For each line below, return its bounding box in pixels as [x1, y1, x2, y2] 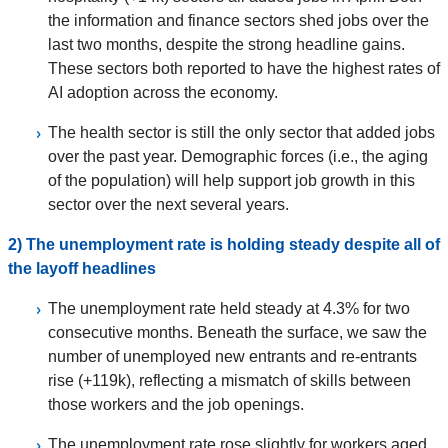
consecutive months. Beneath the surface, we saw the [48, 324, 427, 342]
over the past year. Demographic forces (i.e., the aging [48, 148, 428, 166]
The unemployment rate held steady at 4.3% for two [48, 300, 410, 318]
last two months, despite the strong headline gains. [48, 36, 405, 54]
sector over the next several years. [48, 196, 289, 214]
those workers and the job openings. [48, 396, 312, 414]
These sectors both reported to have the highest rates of [48, 60, 440, 78]
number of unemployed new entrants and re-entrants [48, 348, 417, 366]
